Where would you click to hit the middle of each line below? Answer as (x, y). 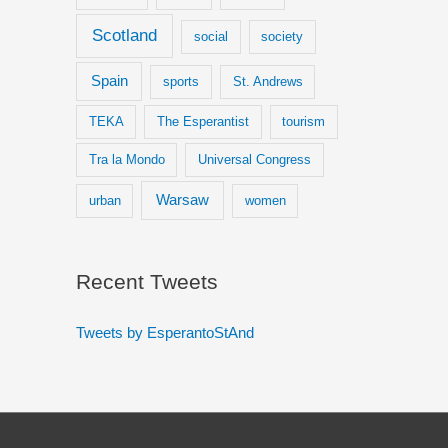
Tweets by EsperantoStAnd (165, 332)
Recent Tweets (147, 281)
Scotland (125, 36)
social (210, 37)
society (282, 37)
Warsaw (183, 200)
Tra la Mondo (126, 160)
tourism (304, 122)
